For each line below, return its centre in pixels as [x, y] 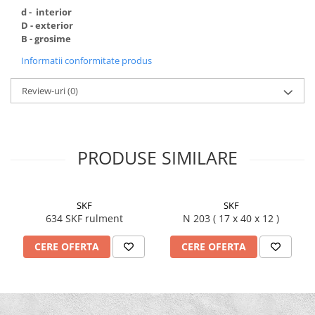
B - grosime [46, 38]
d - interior [46, 12]
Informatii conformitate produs [86, 60]
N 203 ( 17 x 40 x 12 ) [246, 218]
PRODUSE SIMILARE [157, 157]
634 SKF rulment [84, 218]
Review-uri [45, 90]
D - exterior [47, 25]
